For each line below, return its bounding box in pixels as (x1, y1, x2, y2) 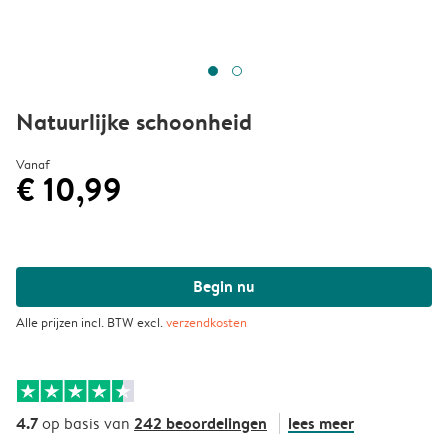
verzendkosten (166, 313, 247, 331)
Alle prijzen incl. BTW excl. (16, 313, 166, 331)
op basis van (38, 413, 134, 434)
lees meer (288, 412, 354, 434)
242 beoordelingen (134, 412, 267, 434)
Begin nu (193, 275, 255, 297)
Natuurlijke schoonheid (16, 106, 252, 137)
